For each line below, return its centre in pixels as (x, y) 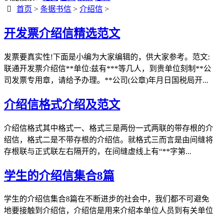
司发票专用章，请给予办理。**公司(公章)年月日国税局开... (106, 80)
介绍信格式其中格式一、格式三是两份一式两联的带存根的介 (108, 128)
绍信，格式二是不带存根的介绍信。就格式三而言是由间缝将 (108, 139)
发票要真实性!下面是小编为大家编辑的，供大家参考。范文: (107, 57)
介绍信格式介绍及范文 (62, 104)
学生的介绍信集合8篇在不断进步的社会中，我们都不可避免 (107, 199)
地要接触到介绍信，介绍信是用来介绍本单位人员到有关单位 (108, 211)
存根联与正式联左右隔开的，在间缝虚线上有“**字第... (98, 151)
